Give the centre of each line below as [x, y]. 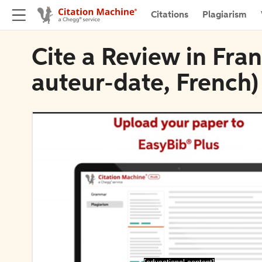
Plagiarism [225, 15]
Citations [170, 15]
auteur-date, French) [145, 84]
